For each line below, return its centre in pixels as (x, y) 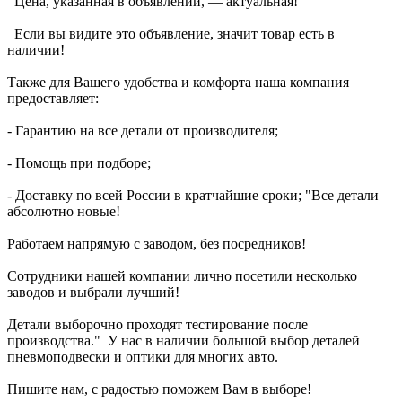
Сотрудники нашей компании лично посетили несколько (182, 276)
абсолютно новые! (64, 212)
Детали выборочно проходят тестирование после (157, 325)
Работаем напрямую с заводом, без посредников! (157, 244)
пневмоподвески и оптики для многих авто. (143, 357)
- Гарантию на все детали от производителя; (143, 131)
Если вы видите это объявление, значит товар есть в (171, 34)
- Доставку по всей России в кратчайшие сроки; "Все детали (193, 196)
